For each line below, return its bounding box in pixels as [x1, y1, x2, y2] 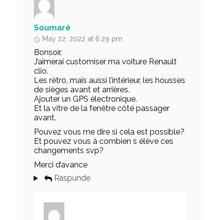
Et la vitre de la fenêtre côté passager [33, 104, 169, 113]
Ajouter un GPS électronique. [33, 94, 137, 104]
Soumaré [33, 23, 71, 33]
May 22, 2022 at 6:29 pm [42, 34, 122, 43]
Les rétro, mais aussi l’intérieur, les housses [33, 76, 185, 85]
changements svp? [33, 146, 104, 156]
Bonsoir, [33, 48, 62, 57]
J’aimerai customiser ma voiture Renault [33, 57, 177, 67]
